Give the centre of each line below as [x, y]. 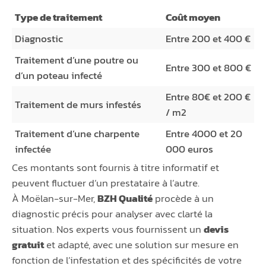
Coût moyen [193, 18]
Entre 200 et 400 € [208, 39]
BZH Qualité [125, 199]
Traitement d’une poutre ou [77, 60]
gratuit [28, 245]
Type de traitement [58, 18]
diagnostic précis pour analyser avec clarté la [112, 214]
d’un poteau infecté [58, 76]
